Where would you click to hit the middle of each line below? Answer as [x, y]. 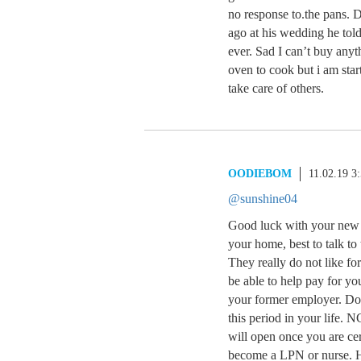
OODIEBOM [260, 174]
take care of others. [276, 88]
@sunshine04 [263, 199]
